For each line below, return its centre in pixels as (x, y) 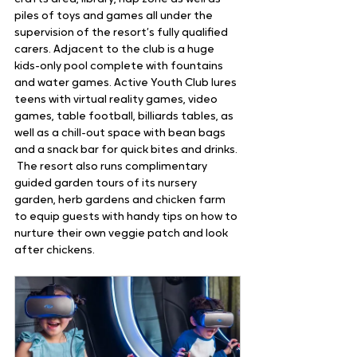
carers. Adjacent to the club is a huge (116, 50)
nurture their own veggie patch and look (122, 234)
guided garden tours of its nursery (107, 184)
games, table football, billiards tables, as (125, 117)
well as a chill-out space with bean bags (121, 134)
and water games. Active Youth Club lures (127, 84)
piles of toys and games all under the (115, 17)
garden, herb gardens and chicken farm (121, 201)
